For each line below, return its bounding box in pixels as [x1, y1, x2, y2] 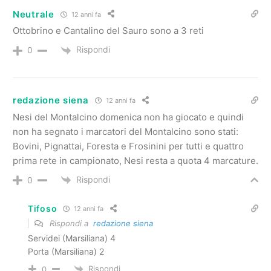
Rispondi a [47, 218, 93, 228]
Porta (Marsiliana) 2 [28, 246, 104, 256]
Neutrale [13, 8, 54, 20]
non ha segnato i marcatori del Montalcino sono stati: [13, 125, 238, 137]
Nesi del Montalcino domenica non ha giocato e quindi [13, 111, 244, 123]
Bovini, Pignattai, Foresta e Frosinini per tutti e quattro [13, 140, 244, 152]
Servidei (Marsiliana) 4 [28, 232, 116, 243]
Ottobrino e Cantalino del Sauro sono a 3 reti [13, 25, 204, 37]
